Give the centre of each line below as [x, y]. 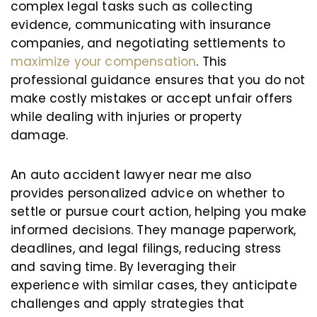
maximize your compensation [104, 62]
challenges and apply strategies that [128, 304]
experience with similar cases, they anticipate [154, 285]
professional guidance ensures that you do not [158, 80]
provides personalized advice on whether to [148, 193]
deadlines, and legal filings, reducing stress [146, 248]
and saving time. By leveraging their [124, 267]
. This [212, 62]
